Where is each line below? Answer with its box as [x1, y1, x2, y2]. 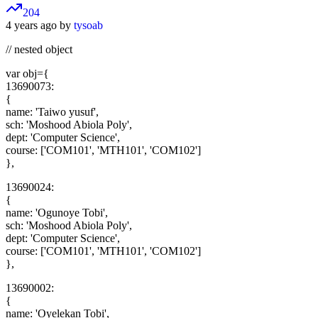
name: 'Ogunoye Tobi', [6, 207, 108, 219]
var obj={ [6, 67, 49, 80]
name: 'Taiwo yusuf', [6, 106, 99, 119]
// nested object [6, 43, 72, 56]
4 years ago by [6, 19, 74, 32]
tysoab [74, 19, 103, 32]
